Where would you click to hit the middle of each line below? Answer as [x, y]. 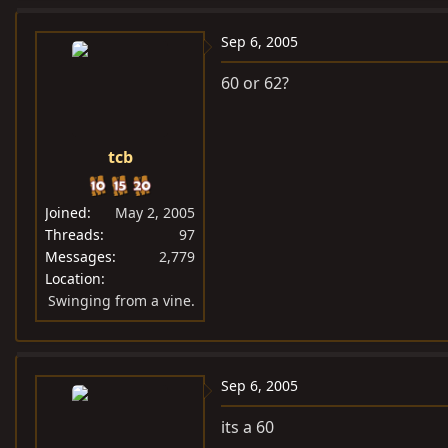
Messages [78, 256]
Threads [72, 234]
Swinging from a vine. [121, 300]
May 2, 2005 [155, 212]
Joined [66, 212]
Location [73, 278]
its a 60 [247, 427]
